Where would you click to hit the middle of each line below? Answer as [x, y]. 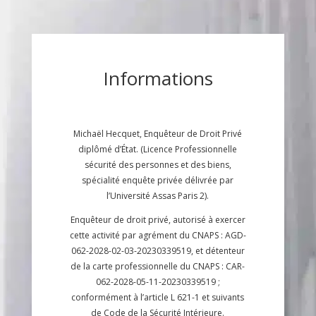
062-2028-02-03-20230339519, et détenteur [158, 251]
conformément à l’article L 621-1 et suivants [158, 298]
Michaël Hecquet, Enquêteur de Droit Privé [158, 134]
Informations [158, 79]
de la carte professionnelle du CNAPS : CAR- [158, 267]
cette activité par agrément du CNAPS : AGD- [158, 236]
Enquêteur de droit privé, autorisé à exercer [158, 220]
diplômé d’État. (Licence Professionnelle [158, 150]
